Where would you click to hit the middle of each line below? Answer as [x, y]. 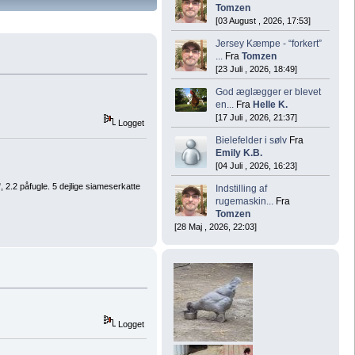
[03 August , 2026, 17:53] [263, 20]
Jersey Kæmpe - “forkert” [269, 43]
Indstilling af [241, 188]
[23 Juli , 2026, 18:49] [256, 69]
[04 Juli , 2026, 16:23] [256, 165]
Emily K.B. [239, 153]
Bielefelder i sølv [251, 140]
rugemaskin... [244, 201]
